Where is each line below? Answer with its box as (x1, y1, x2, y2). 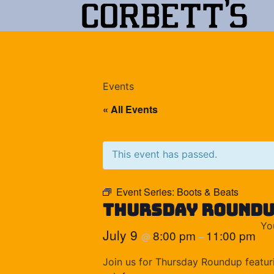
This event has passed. (112, 148, 217, 160)
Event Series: (116, 185, 177, 199)
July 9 (103, 226, 141, 244)
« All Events (103, 102, 158, 116)
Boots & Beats (177, 185, 239, 199)
